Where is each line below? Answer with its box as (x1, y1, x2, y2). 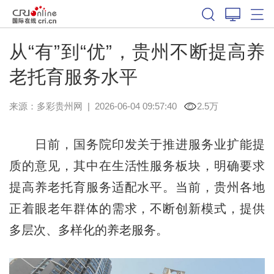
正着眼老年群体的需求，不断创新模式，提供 (9, 201, 265, 215)
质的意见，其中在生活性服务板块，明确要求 (9, 158, 265, 172)
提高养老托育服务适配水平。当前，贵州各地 (9, 180, 265, 194)
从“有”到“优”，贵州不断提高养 (9, 41, 265, 62)
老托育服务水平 (9, 66, 138, 87)
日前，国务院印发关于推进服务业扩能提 (9, 137, 265, 151)
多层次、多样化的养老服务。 (9, 223, 168, 237)
